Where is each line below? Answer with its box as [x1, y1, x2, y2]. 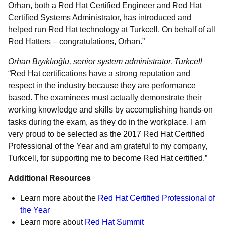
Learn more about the [20, 194, 98, 202]
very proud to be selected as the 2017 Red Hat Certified [8, 130, 205, 138]
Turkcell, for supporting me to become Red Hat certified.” [8, 154, 207, 162]
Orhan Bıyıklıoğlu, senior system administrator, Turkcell [8, 57, 202, 66]
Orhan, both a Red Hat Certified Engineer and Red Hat [8, 1, 202, 10]
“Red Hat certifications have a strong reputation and [8, 69, 190, 78]
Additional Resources [8, 174, 91, 182]
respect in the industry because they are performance [8, 81, 196, 90]
